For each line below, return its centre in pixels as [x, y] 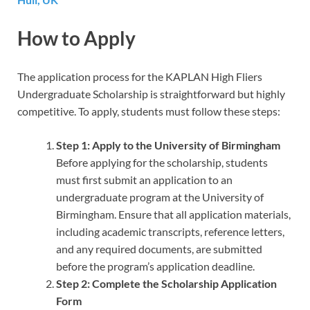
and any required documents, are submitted [159, 249]
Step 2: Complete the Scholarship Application [166, 284]
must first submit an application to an [144, 180]
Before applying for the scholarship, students [162, 163]
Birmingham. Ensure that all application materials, [173, 215]
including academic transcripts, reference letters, [170, 232]
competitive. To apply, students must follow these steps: [149, 111]
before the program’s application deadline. [155, 266]
